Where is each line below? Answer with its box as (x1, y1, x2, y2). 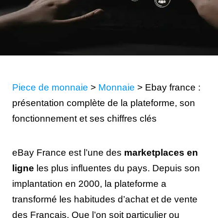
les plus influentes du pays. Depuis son (34, 163, 200, 173)
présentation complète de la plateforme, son (12, 97, 195, 108)
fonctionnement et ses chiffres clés (12, 113, 157, 124)
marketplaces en (124, 147, 198, 158)
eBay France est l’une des (12, 147, 124, 158)
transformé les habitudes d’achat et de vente (12, 194, 198, 204)
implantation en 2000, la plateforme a (12, 178, 166, 189)
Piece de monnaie (12, 82, 88, 92)
